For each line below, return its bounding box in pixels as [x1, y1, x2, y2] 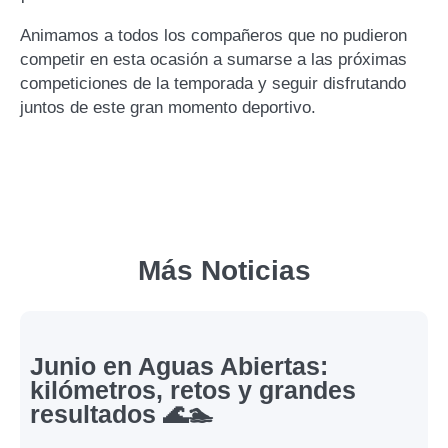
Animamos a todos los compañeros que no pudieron [20, 25, 407, 45]
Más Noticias [137, 254, 311, 286]
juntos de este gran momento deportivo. [20, 97, 316, 117]
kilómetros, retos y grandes [30, 376, 356, 405]
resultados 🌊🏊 [30, 400, 214, 429]
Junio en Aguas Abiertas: [30, 352, 328, 381]
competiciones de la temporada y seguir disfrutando [20, 73, 406, 93]
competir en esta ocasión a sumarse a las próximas [20, 49, 407, 69]
